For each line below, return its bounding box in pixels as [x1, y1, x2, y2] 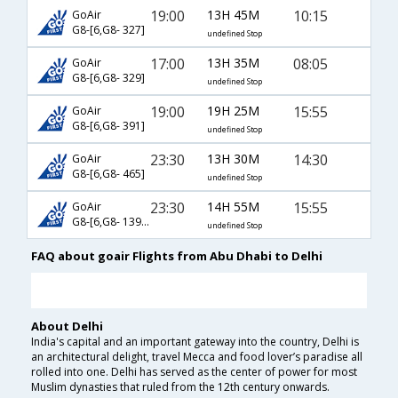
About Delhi [31, 318, 103, 335]
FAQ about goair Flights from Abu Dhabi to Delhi [31, 248, 322, 265]
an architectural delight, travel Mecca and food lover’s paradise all [31, 349, 362, 365]
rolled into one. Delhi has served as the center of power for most [31, 364, 357, 380]
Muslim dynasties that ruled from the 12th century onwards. [31, 379, 330, 395]
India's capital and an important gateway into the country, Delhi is [31, 334, 359, 350]
